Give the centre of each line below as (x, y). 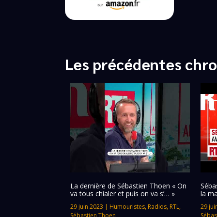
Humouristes (127, 207)
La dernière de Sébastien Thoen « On (129, 186)
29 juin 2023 (87, 207)
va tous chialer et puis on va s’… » (123, 194)
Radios (157, 207)
